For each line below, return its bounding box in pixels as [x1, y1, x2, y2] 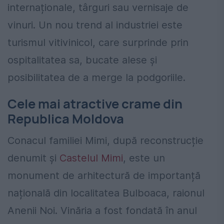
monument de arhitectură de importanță [7, 169, 200, 182]
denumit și [7, 152, 59, 164]
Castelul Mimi [59, 152, 123, 164]
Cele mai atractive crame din [7, 95, 182, 113]
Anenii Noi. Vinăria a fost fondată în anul [7, 204, 197, 217]
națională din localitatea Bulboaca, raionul [7, 187, 204, 199]
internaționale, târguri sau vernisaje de [7, 1, 188, 14]
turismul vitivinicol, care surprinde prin [7, 36, 188, 49]
